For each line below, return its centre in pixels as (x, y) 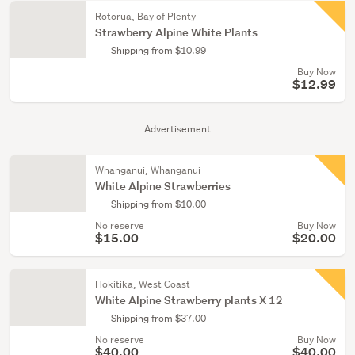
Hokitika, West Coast (143, 284)
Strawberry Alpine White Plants (176, 32)
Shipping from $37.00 (158, 318)
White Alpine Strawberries (163, 186)
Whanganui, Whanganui (148, 170)
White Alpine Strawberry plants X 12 (189, 300)
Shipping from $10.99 (158, 50)
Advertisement (177, 129)
